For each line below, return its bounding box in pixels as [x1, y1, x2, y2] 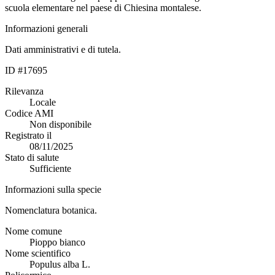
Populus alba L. [29, 258, 90, 269]
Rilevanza [5, 85, 44, 96]
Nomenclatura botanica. [5, 204, 97, 215]
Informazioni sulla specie [5, 184, 101, 195]
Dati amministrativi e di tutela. [5, 44, 121, 55]
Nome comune [5, 225, 62, 236]
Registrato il [5, 130, 52, 141]
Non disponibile [29, 118, 91, 130]
